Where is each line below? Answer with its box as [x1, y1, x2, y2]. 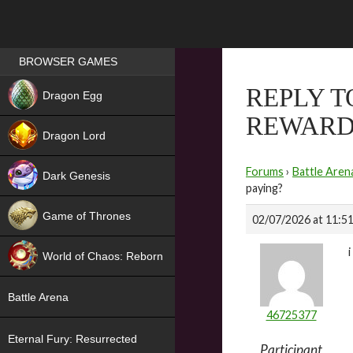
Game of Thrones [43, 210, 131, 222]
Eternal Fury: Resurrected [8, 332, 137, 345]
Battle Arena [8, 291, 69, 304]
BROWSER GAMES [19, 55, 117, 69]
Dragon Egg [43, 89, 102, 102]
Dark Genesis [43, 169, 110, 182]
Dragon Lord [43, 129, 109, 142]
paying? [246, 181, 283, 195]
